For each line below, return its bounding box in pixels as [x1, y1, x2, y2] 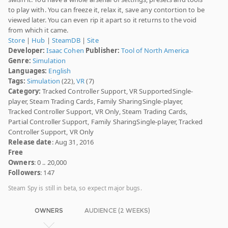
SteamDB [51, 36, 80, 45]
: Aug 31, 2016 [51, 137, 94, 147]
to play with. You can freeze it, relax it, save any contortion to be [8, 5, 205, 15]
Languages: [8, 66, 47, 76]
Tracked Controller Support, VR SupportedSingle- [41, 87, 193, 96]
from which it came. [8, 25, 69, 35]
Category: [8, 87, 41, 96]
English [48, 66, 71, 76]
